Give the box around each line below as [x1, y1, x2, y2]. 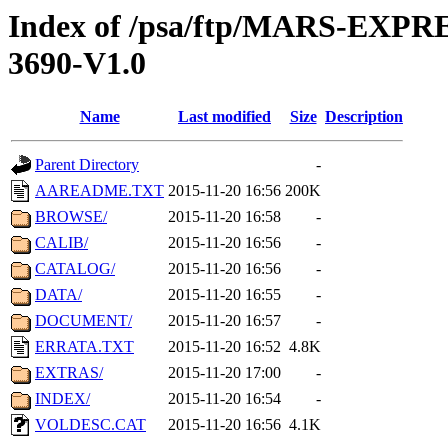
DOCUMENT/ [35, 312, 132, 330]
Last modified [178, 108, 271, 126]
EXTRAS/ [35, 364, 103, 382]
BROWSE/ [35, 208, 107, 226]
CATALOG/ [35, 260, 115, 278]
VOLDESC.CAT [35, 416, 146, 434]
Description [325, 108, 403, 126]
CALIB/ [35, 234, 88, 252]
